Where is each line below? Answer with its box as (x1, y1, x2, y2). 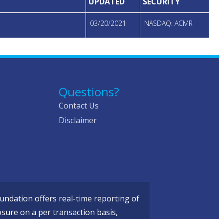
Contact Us (58, 100, 99, 111)
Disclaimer (58, 115, 97, 126)
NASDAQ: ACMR (144, 19, 193, 28)
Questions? (58, 84, 119, 100)
